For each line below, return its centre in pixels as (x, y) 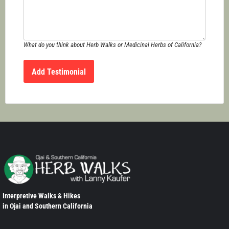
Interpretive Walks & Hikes (41, 196)
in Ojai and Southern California (48, 206)
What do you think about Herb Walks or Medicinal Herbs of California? (112, 45)
